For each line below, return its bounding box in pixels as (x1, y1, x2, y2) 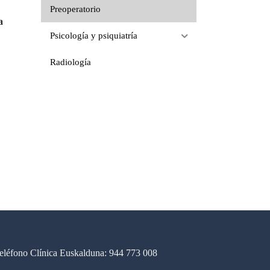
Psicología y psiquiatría (49, 30, 137, 40)
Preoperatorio (49, 4, 101, 14)
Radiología (49, 57, 91, 67)
